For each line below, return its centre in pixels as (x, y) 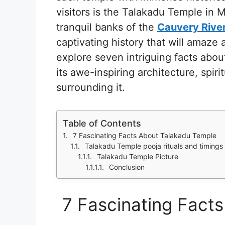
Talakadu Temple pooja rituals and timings (154, 146)
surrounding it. (92, 88)
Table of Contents (102, 124)
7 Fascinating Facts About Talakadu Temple (145, 136)
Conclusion (127, 167)
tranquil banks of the (107, 27)
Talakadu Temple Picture (138, 157)
